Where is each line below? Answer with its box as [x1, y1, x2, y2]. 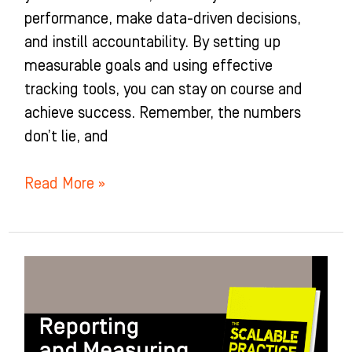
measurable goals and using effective [24, 57, 273, 75]
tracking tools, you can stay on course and [24, 81, 302, 99]
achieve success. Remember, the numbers [24, 104, 301, 123]
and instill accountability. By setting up [24, 34, 280, 52]
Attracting [23, 258, 91, 277]
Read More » [24, 175, 105, 193]
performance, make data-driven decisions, [24, 10, 301, 28]
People [23, 329, 68, 347]
